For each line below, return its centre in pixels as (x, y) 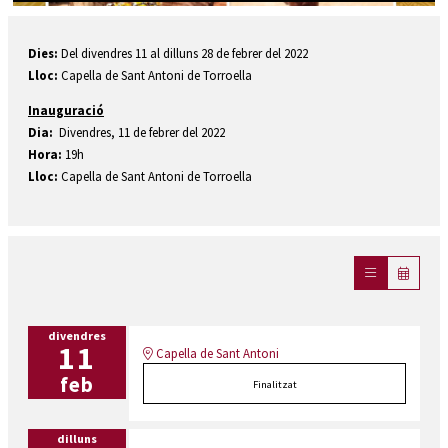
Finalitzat (274, 385)
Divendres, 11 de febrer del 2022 (139, 132)
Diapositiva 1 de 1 (54, 16)
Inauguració (66, 110)
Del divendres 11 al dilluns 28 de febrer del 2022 (184, 53)
